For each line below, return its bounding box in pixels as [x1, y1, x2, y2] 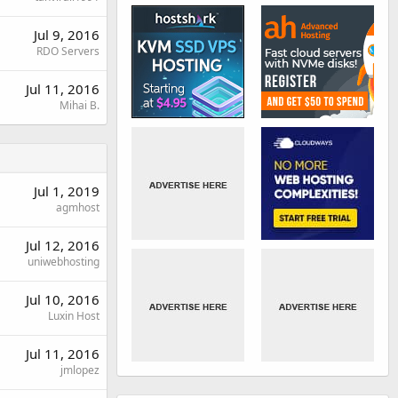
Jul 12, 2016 [26, 236, 99, 254]
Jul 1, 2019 [34, 182, 99, 200]
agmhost [56, 200, 99, 215]
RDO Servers [36, 44, 99, 59]
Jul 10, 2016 [26, 291, 99, 308]
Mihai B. [60, 98, 99, 113]
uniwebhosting [28, 254, 99, 269]
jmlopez [60, 362, 99, 378]
